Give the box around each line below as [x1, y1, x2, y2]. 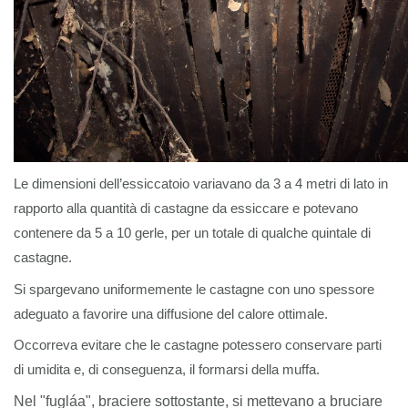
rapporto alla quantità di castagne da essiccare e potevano [14, 200, 358, 216]
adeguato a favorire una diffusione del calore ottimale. [14, 306, 328, 321]
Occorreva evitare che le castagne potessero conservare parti [14, 338, 382, 353]
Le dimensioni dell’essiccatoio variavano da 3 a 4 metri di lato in [14, 176, 388, 191]
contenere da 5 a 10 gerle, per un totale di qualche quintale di [14, 225, 371, 240]
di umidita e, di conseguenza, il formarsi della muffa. [14, 362, 320, 378]
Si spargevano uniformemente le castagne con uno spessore [14, 281, 374, 297]
